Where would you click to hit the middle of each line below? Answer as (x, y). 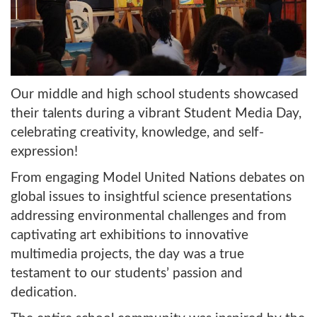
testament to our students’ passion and (127, 273)
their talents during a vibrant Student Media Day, (156, 113)
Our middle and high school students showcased (155, 94)
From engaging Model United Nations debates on (158, 178)
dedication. (44, 292)
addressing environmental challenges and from (149, 216)
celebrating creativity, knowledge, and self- (137, 132)
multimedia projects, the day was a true (127, 254)
